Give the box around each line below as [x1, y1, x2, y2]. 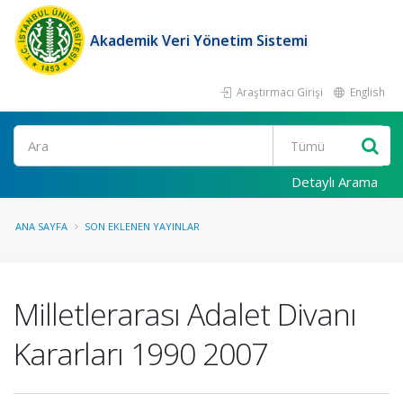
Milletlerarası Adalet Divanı [13, 293, 356, 335]
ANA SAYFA [15, 219, 67, 233]
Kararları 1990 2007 [13, 333, 267, 374]
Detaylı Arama [291, 173, 378, 191]
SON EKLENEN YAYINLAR [85, 219, 200, 233]
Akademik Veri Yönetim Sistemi [90, 31, 308, 50]
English [347, 85, 385, 99]
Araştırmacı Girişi [234, 85, 323, 99]
